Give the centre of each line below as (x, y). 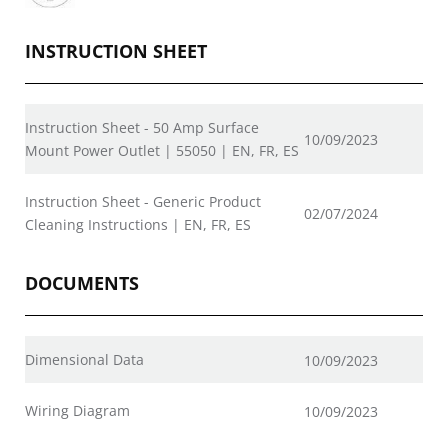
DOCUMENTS (82, 283)
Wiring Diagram (77, 410)
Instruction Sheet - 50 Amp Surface (142, 127)
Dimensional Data (84, 359)
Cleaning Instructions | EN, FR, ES (138, 224)
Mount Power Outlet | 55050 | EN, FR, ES (162, 150)
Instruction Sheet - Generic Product (143, 201)
